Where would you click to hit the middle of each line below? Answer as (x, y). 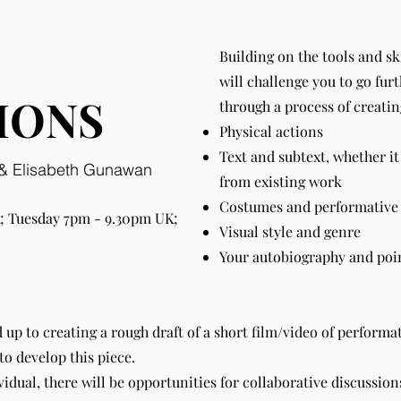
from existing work (281, 181)
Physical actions (271, 131)
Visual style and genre (290, 231)
